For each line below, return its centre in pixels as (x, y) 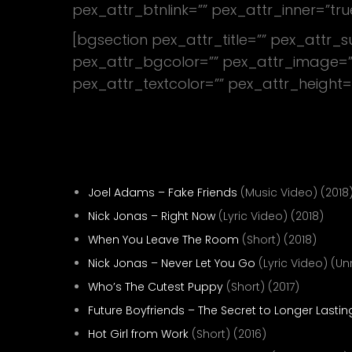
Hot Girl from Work (138, 334)
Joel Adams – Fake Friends (163, 192)
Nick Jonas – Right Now (152, 216)
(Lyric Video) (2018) (269, 216)
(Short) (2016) (227, 334)
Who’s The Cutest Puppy (156, 287)
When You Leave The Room (163, 240)
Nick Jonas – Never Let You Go (172, 263)
